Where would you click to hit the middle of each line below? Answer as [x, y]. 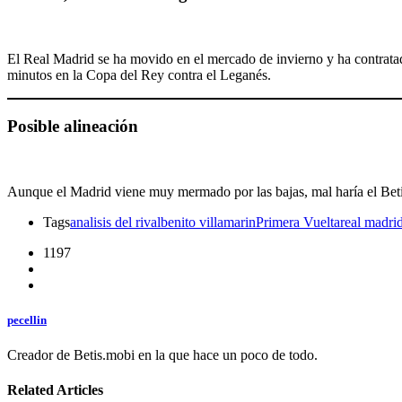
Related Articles [55, 390]
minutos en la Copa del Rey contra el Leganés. [139, 75]
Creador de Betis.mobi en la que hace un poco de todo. [162, 354]
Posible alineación [73, 126]
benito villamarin [208, 222]
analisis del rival [115, 222]
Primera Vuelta [298, 222]
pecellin [27, 319]
